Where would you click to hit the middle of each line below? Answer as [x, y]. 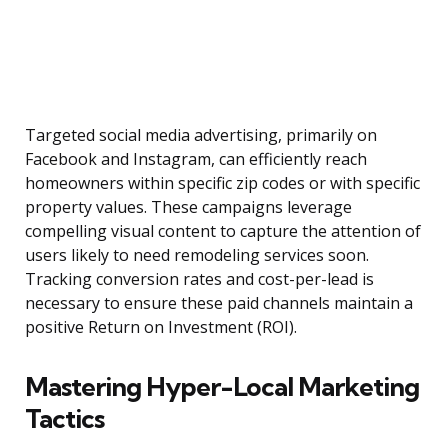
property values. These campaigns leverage [188, 207]
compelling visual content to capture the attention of [223, 231]
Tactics [64, 419]
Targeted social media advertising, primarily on [201, 135]
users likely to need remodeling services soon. [197, 255]
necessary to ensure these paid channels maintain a [219, 303]
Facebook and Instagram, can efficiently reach [196, 159]
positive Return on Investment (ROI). [161, 327]
